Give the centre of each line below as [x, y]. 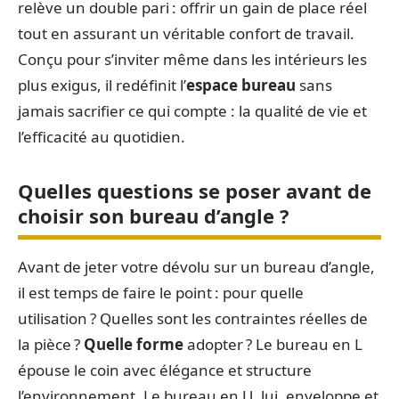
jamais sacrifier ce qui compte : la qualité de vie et [192, 110]
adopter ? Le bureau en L [273, 344]
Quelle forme [134, 344]
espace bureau [241, 85]
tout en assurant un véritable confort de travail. [186, 33]
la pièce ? [51, 344]
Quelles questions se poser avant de [195, 190]
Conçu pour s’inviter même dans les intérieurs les [192, 59]
